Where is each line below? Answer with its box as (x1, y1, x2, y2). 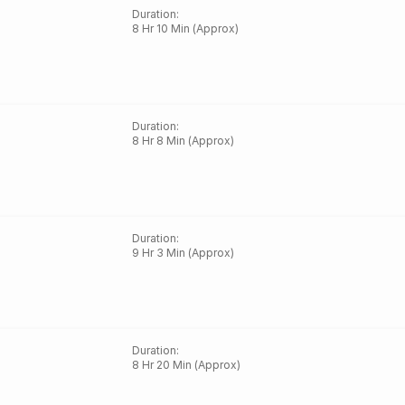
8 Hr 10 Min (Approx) (132, 22, 240, 35)
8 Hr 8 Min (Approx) (132, 134, 235, 147)
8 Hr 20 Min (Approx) (132, 358, 241, 372)
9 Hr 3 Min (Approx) (132, 246, 235, 259)
